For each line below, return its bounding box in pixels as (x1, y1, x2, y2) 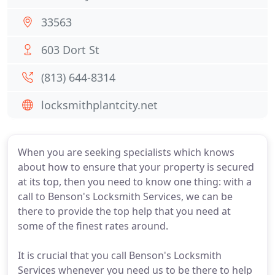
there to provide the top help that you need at (18, 204, 231, 218)
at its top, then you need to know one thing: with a (18, 175, 252, 188)
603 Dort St (41, 42, 99, 57)
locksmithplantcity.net (41, 98, 158, 112)
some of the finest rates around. (18, 219, 168, 233)
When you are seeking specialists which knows (18, 145, 234, 159)
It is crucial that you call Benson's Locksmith (18, 249, 222, 262)
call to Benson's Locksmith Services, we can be (18, 190, 233, 203)
